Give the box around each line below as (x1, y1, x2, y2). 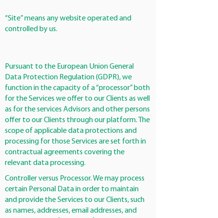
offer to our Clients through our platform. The (5, 116, 150, 124)
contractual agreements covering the (5, 148, 125, 156)
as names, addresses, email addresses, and (5, 207, 137, 215)
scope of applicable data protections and (5, 127, 137, 135)
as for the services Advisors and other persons (5, 106, 150, 113)
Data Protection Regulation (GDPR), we (5, 73, 132, 81)
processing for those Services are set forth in (5, 138, 146, 145)
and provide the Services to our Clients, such (5, 196, 145, 204)
